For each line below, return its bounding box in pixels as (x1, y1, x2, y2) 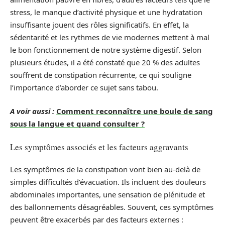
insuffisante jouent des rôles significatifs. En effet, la (10, 19, 189, 30)
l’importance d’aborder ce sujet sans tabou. (10, 82, 158, 92)
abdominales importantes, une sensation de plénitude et (10, 189, 205, 199)
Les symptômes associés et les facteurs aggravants (10, 141, 188, 153)
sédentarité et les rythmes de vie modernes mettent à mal (10, 32, 209, 42)
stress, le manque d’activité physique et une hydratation (10, 7, 202, 17)
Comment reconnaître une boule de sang (56, 106, 213, 116)
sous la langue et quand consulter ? (10, 119, 145, 129)
